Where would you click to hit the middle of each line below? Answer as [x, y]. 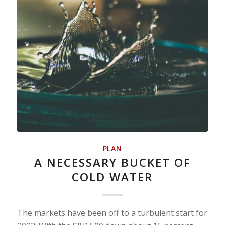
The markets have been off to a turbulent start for [112, 213]
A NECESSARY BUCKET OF [112, 163]
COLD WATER [113, 177]
